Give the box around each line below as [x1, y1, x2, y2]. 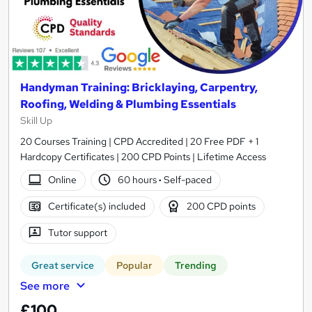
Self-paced [162, 173, 212, 187]
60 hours [118, 173, 159, 187]
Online [47, 173, 77, 187]
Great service [31, 258, 94, 272]
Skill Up [20, 114, 52, 127]
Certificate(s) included [47, 200, 146, 213]
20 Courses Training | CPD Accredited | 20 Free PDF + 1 [20, 134, 258, 148]
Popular [116, 258, 153, 272]
